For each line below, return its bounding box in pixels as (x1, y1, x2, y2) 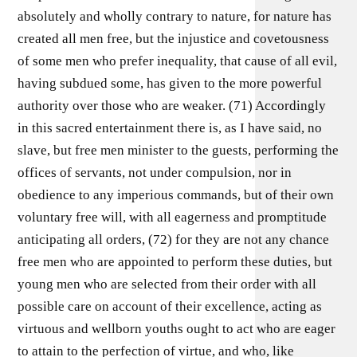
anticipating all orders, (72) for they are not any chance (18, 232, 330, 247)
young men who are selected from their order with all (18, 277, 317, 292)
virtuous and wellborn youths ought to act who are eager (18, 321, 336, 336)
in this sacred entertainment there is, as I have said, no (18, 120, 323, 135)
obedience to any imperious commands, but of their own (18, 187, 335, 202)
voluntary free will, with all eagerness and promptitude (18, 210, 328, 225)
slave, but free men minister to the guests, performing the (18, 143, 339, 158)
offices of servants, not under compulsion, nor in (18, 165, 292, 180)
